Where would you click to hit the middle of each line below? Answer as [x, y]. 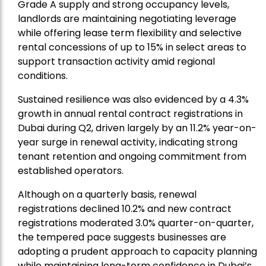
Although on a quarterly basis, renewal [107, 195]
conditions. [43, 76]
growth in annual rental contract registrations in [130, 114]
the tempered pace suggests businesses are [122, 237]
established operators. [71, 171]
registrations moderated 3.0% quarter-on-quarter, [136, 223]
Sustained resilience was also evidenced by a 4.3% [133, 100]
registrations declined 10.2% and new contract [125, 209]
